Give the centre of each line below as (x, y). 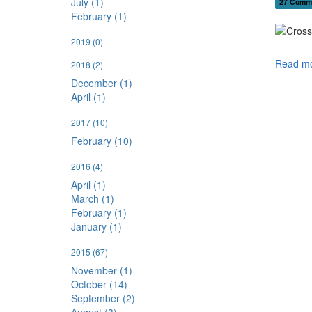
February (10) (102, 141)
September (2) (103, 298)
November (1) (102, 271)
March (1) (93, 199)
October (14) (99, 284)
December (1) (102, 83)
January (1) (96, 227)
